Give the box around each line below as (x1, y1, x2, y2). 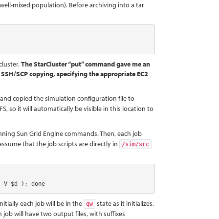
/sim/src (122, 141, 150, 148)
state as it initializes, (95, 199, 154, 208)
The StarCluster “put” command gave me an (21, 60, 151, 68)
